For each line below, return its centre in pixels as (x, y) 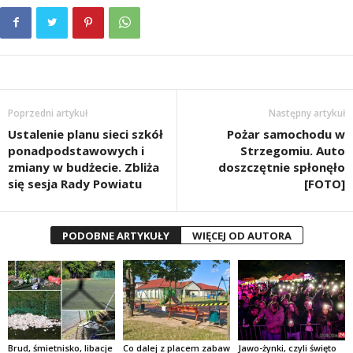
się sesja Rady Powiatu (75, 184)
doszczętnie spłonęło (282, 167)
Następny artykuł (307, 113)
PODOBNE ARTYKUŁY (115, 236)
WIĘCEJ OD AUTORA (242, 236)
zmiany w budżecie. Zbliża (84, 167)
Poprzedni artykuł (48, 113)
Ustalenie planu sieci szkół (85, 134)
